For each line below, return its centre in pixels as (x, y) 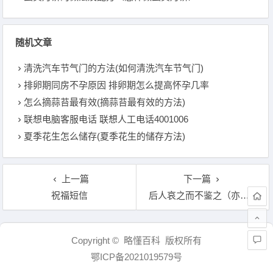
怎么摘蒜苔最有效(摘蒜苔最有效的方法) (105, 102)
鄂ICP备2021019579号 (136, 257)
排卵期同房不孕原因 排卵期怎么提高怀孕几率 (117, 85)
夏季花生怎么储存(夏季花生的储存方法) (105, 136)
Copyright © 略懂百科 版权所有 (136, 240)
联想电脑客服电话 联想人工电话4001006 (106, 119)
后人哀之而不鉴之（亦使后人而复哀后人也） (194, 195)
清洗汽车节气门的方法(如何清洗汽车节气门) (114, 68)
